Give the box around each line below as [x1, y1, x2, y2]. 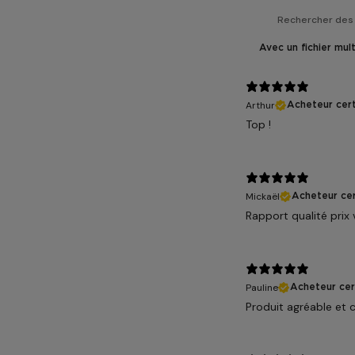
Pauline [246, 281, 278, 294]
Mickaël [246, 189, 280, 203]
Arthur [246, 98, 275, 112]
